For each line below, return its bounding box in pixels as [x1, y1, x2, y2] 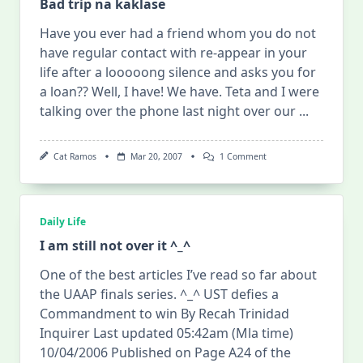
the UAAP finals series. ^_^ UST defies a [40, 285, 279, 304]
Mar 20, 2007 [130, 151, 182, 163]
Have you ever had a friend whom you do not [40, 24, 316, 43]
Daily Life [40, 215, 86, 229]
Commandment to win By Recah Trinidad [40, 305, 289, 323]
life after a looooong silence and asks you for [40, 63, 316, 82]
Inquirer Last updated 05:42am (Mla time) [40, 324, 293, 343]
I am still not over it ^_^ [40, 237, 190, 255]
